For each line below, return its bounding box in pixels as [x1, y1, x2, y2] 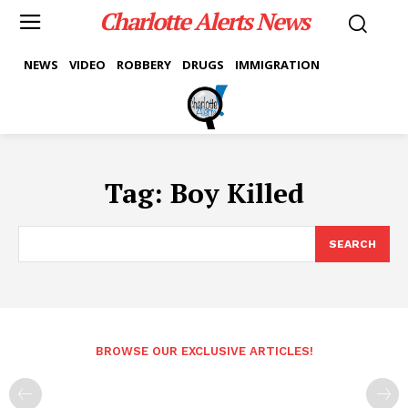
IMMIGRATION [235, 56, 320, 73]
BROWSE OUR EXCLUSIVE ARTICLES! [95, 343, 313, 358]
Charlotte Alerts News [98, 5, 309, 36]
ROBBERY [117, 56, 171, 73]
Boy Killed [169, 174, 304, 211]
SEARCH [329, 237, 376, 250]
